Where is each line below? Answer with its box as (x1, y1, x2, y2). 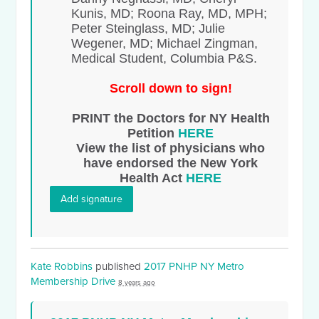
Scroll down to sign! (109, 80, 232, 95)
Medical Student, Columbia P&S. (71, 51, 258, 66)
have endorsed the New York (83, 155, 258, 170)
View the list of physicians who (76, 140, 266, 155)
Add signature (61, 192, 123, 205)
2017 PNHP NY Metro (144, 259, 245, 273)
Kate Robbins (31, 259, 93, 273)
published (93, 259, 145, 273)
